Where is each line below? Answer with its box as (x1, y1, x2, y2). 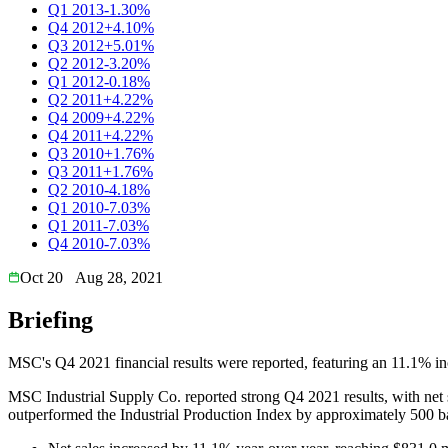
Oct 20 (20, 268, 63, 286)
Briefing (8, 306, 93, 333)
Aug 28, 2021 (75, 268, 163, 286)
